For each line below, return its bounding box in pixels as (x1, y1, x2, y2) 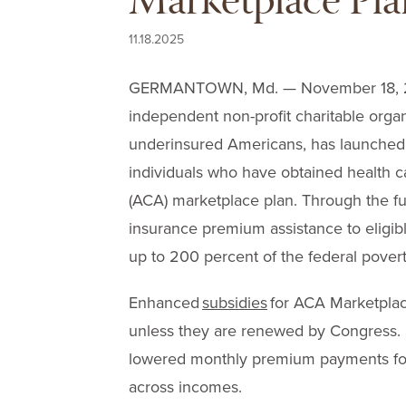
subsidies (202, 293, 267, 313)
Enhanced (129, 293, 202, 313)
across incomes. (129, 377, 242, 397)
